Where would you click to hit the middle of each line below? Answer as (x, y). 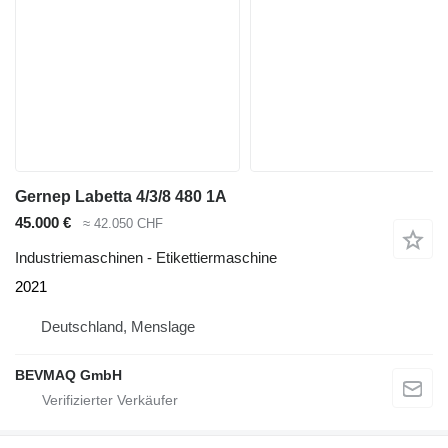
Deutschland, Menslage (118, 326)
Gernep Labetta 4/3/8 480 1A (121, 197)
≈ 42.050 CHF (123, 224)
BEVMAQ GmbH (68, 374)
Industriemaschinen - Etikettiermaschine (146, 257)
